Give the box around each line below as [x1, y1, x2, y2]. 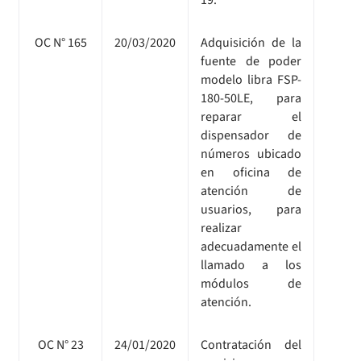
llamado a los [201, 255, 301, 274]
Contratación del [201, 335, 301, 354]
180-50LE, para [201, 89, 301, 107]
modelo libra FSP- [201, 70, 301, 89]
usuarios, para [201, 200, 301, 218]
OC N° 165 [34, 33, 87, 52]
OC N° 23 [37, 335, 84, 354]
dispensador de [201, 126, 301, 144]
